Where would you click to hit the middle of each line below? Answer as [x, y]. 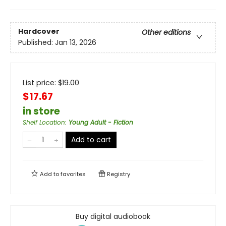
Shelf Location [44, 122]
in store [41, 111]
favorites [73, 174]
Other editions [166, 33]
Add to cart [91, 140]
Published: [37, 43]
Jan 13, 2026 [76, 43]
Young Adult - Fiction [101, 122]
